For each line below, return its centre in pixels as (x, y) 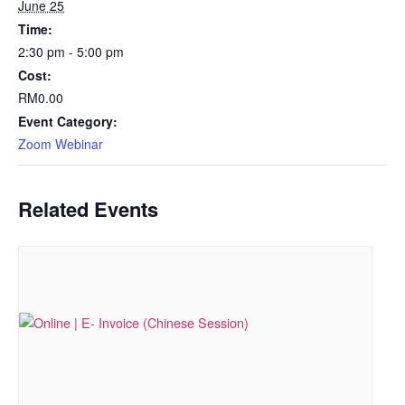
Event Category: (68, 121)
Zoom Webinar (61, 144)
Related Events (88, 209)
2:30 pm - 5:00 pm (71, 52)
